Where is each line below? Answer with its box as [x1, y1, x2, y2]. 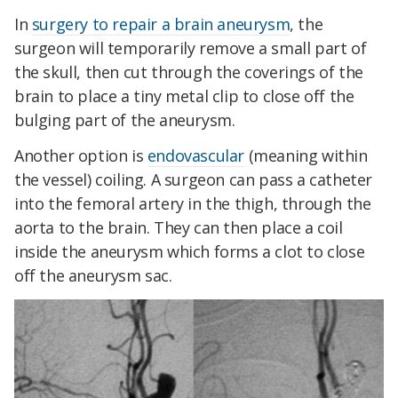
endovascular [147, 144, 245, 166]
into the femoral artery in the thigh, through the [14, 192, 371, 214]
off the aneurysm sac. [14, 264, 172, 286]
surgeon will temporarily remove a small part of [14, 36, 367, 59]
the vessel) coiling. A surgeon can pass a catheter [14, 168, 373, 190]
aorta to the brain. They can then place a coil [14, 216, 343, 238]
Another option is [14, 144, 147, 166]
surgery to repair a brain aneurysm [31, 12, 291, 35]
